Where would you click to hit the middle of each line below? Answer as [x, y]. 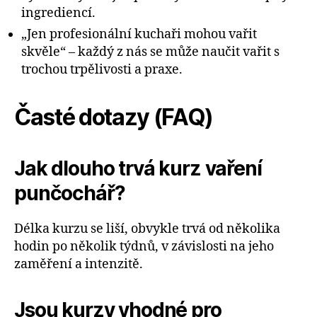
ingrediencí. [58, 13]
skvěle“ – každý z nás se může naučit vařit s [150, 52]
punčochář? [70, 193]
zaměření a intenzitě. [79, 264]
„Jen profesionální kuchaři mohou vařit [139, 34]
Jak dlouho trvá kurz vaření [138, 168]
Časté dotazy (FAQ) [114, 117]
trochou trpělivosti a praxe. [102, 69]
